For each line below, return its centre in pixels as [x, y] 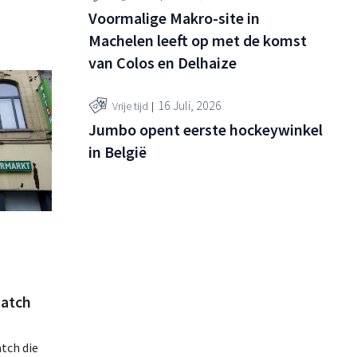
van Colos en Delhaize [163, 63]
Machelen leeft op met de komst [198, 41]
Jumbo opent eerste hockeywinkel [206, 130]
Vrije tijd [130, 106]
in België [118, 152]
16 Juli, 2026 [190, 105]
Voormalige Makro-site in [174, 18]
